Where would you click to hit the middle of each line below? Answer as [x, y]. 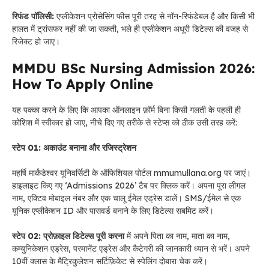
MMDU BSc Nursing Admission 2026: [133, 68]
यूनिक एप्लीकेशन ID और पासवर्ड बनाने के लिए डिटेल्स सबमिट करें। [113, 211]
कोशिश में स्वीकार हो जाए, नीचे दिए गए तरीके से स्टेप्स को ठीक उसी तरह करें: [125, 122]
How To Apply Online [85, 84]
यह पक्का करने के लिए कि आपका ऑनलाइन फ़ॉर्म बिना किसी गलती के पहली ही [126, 110]
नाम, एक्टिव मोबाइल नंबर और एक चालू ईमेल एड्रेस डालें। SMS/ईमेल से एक [126, 198]
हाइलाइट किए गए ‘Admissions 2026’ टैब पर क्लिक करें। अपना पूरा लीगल [129, 186]
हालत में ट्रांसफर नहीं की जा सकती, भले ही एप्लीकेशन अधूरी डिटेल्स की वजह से [130, 29]
